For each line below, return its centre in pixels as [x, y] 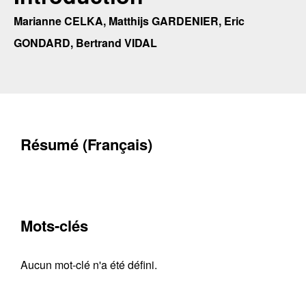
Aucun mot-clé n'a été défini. [89, 265]
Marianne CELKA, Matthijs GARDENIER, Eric [129, 21]
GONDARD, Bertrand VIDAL [85, 43]
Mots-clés [54, 225]
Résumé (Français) [86, 144]
